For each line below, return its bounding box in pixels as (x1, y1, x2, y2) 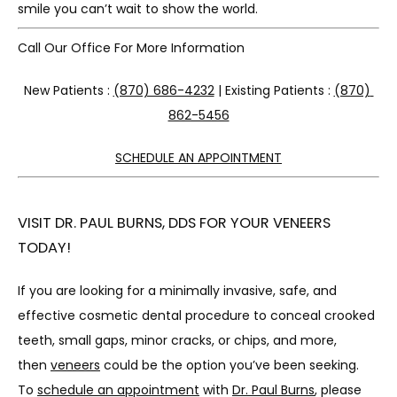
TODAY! (18, 237, 71, 258)
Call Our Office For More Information (18, 39, 245, 57)
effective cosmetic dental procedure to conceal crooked (18, 307, 375, 324)
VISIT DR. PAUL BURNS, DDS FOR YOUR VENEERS (18, 213, 331, 233)
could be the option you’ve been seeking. (100, 356, 359, 374)
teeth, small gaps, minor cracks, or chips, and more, (18, 331, 337, 349)
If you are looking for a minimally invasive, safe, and (18, 282, 337, 300)
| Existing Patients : (214, 82, 334, 99)
